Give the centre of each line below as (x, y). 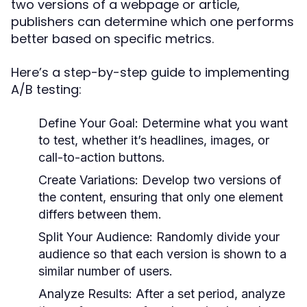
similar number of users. (106, 271)
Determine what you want (213, 123)
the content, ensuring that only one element (161, 197)
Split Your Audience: (96, 237)
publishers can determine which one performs (152, 22)
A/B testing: (46, 89)
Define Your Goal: (88, 123)
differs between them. (100, 214)
